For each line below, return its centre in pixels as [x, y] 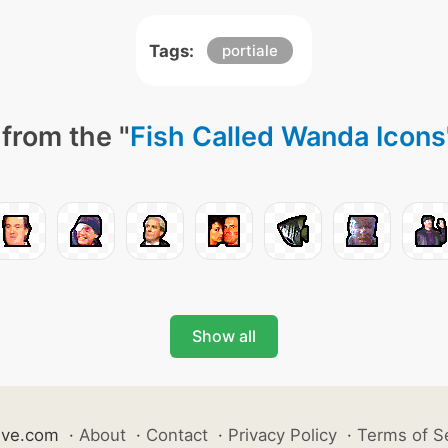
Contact [176, 435]
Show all [224, 336]
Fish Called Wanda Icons [287, 136]
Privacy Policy [282, 435]
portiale [250, 50]
